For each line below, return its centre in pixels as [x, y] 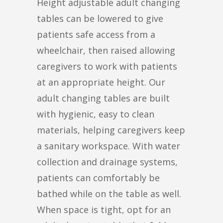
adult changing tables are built [103, 98]
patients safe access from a [96, 34]
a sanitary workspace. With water [109, 146]
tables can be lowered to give [100, 18]
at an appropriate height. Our [101, 82]
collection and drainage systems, [107, 162]
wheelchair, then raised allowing [106, 50]
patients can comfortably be [98, 177]
